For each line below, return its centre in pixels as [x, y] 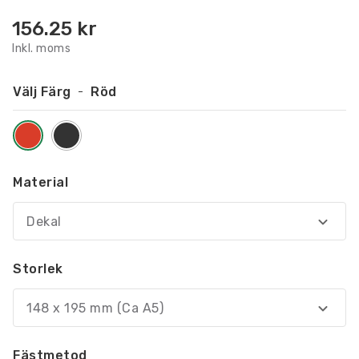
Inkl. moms [41, 48]
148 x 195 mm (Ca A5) [95, 308]
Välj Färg [44, 91]
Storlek [38, 268]
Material [40, 182]
